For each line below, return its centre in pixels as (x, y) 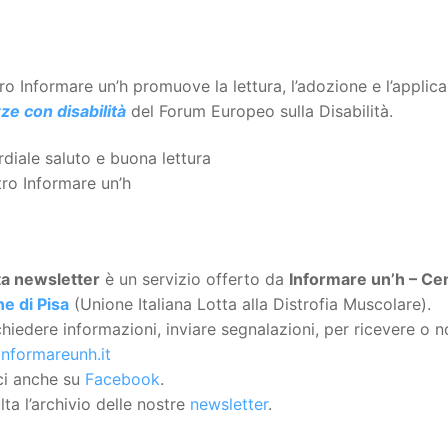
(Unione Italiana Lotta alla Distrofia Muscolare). (250, 303)
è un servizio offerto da (194, 278)
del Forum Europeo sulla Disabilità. (259, 110)
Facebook (122, 378)
